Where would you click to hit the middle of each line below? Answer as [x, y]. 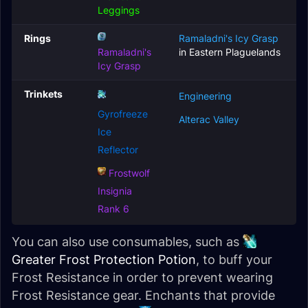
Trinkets [43, 94]
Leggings [119, 10]
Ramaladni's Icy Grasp [229, 38]
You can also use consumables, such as [127, 242]
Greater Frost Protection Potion [104, 260]
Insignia [115, 191]
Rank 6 [113, 209]
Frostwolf [129, 173]
